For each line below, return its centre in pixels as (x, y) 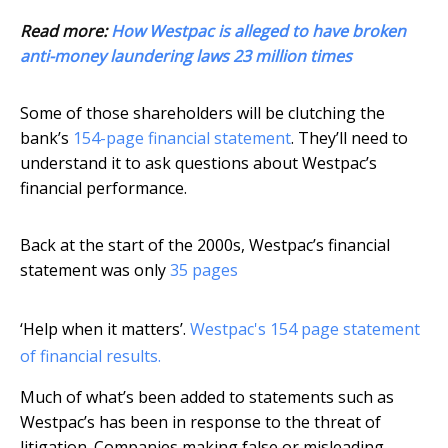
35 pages (204, 270)
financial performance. (103, 188)
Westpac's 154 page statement (305, 329)
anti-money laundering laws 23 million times (186, 56)
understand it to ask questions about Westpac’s (198, 163)
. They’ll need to (349, 138)
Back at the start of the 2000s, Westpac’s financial (205, 245)
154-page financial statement (182, 138)
